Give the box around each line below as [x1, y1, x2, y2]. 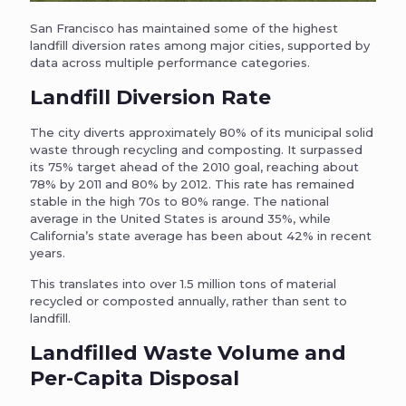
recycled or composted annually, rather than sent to [30, 293, 347, 308]
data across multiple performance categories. [30, 54, 310, 70]
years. [30, 245, 65, 260]
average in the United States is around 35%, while [30, 210, 331, 226]
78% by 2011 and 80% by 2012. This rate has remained [30, 176, 354, 191]
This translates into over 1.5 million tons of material [30, 275, 336, 291]
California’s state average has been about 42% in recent [30, 227, 372, 243]
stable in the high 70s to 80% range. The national [30, 193, 329, 208]
